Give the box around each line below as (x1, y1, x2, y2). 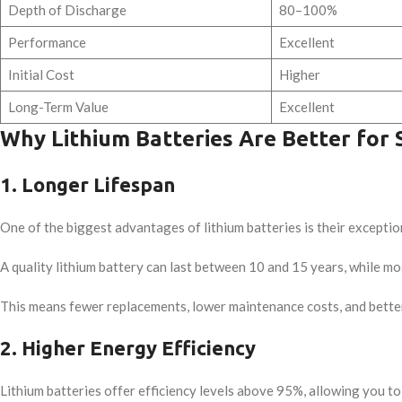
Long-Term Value (7, 98, 109, 115)
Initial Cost (7, 66, 74, 83)
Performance (7, 33, 86, 50)
